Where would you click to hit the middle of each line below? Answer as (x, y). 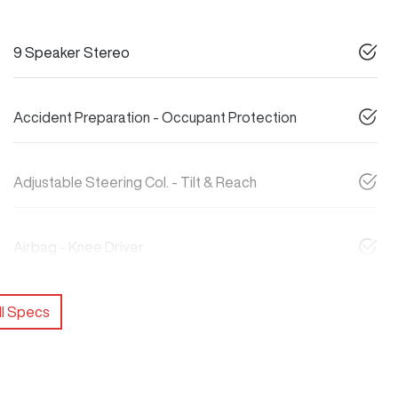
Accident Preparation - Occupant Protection (155, 117)
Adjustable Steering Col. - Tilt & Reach (135, 182)
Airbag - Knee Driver (79, 247)
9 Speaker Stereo (72, 52)
